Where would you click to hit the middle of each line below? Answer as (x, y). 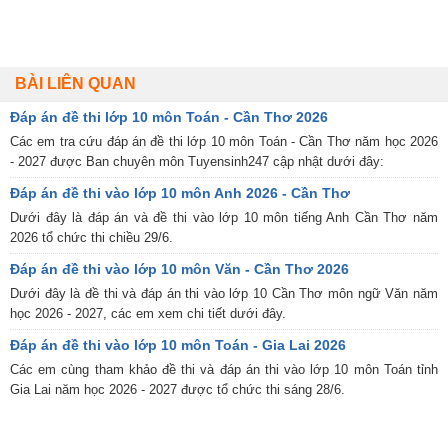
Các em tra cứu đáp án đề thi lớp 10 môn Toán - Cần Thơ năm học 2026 (224, 142)
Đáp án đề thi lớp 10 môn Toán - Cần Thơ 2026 (169, 117)
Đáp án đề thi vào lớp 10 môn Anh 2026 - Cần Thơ (180, 193)
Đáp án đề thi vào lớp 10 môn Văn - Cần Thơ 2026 (179, 269)
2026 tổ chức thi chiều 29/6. (91, 238)
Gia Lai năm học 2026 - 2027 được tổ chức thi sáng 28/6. (177, 390)
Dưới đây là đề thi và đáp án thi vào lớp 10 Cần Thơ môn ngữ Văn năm (224, 294)
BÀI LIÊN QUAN (75, 84)
